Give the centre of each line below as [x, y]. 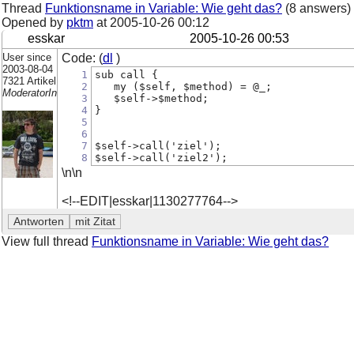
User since [27, 57]
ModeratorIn [30, 92]
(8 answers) [316, 8]
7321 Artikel [29, 81]
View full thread [47, 241]
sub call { [126, 74]
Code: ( [82, 58]
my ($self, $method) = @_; [183, 86]
